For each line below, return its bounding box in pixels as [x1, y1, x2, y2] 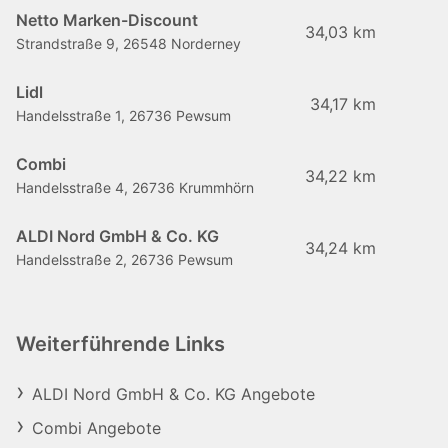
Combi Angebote [32, 418, 161, 438]
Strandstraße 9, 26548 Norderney [16, 35, 241, 52]
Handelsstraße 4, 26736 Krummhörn [16, 179, 254, 196]
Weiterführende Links [16, 332, 225, 356]
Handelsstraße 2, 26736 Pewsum [16, 251, 233, 268]
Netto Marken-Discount [16, 10, 198, 30]
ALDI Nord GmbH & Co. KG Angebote [32, 384, 315, 404]
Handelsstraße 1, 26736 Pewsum [16, 107, 231, 124]
